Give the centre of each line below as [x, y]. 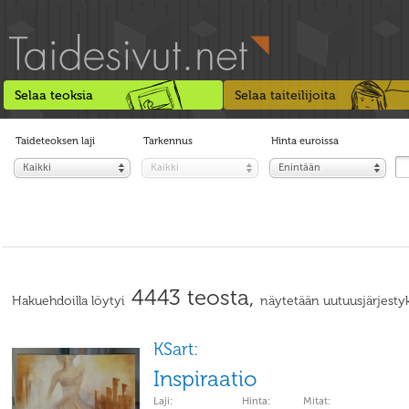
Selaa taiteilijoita [285, 95]
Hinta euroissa [305, 141]
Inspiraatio [205, 379]
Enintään [299, 167]
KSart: [176, 349]
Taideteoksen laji [55, 141]
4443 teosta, [193, 297]
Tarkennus [168, 141]
